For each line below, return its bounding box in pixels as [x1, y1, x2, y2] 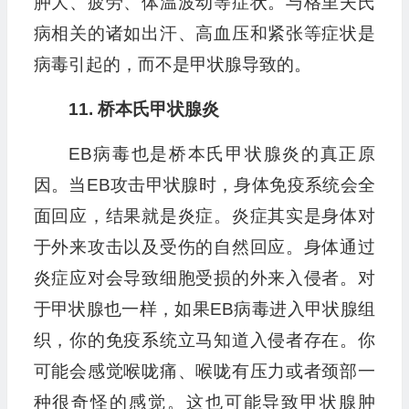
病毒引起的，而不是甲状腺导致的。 [33, 55, 311, 75]
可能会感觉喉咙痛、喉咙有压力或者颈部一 [33, 362, 375, 382]
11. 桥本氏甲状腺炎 [68, 100, 219, 120]
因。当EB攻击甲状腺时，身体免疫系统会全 [33, 175, 375, 195]
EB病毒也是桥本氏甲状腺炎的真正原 [68, 144, 375, 164]
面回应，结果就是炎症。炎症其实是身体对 [33, 206, 375, 226]
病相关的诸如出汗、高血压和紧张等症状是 [33, 24, 375, 44]
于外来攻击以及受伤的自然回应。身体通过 [33, 237, 375, 257]
